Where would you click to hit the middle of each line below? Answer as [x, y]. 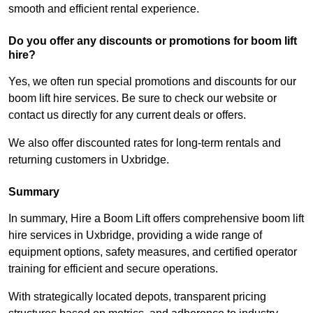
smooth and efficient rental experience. [104, 9]
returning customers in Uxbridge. [89, 160]
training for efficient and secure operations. [113, 269]
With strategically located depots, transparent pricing [137, 297]
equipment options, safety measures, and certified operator [153, 252]
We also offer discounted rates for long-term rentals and [145, 143]
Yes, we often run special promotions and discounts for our [152, 82]
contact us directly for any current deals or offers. [127, 115]
